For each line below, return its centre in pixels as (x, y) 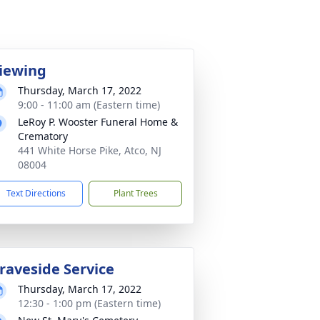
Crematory (43, 136)
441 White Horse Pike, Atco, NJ (90, 150)
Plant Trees (135, 193)
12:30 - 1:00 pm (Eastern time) (89, 303)
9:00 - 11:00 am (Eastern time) (89, 105)
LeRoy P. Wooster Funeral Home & (98, 122)
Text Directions (36, 193)
